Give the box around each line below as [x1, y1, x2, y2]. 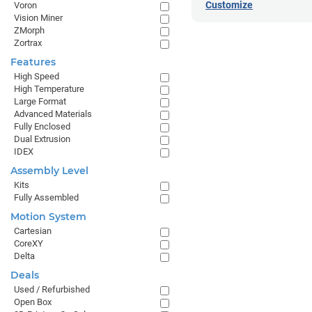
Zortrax [14, 38, 42, 48]
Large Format [14, 96, 66, 107]
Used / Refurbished [14, 284, 90, 295]
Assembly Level [10, 164, 88, 177]
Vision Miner [14, 13, 63, 23]
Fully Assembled [14, 192, 79, 203]
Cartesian [14, 226, 52, 236]
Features [10, 56, 56, 68]
